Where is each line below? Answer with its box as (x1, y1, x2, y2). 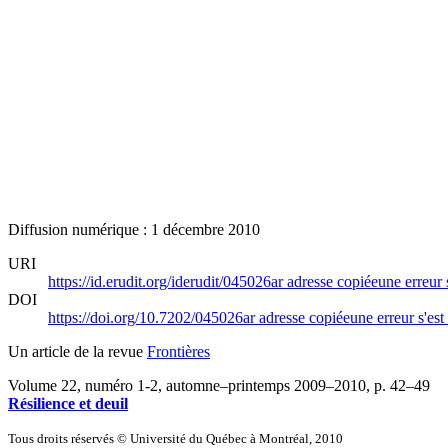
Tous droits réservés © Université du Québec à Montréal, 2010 (8, 430, 343, 446)
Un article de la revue (8, 342, 147, 360)
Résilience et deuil (8, 394, 128, 412)
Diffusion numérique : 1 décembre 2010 (8, 220, 260, 238)
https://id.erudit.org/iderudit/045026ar (48, 272, 287, 290)
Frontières (147, 342, 210, 360)
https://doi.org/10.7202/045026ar (48, 308, 259, 326)
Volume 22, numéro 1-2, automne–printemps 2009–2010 (8, 376, 366, 394)
